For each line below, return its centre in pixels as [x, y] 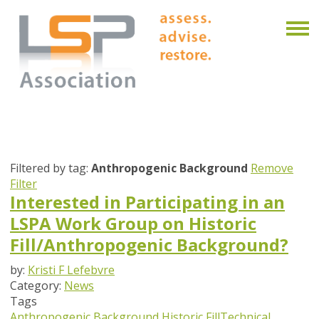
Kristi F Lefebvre [71, 270]
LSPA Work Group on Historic [133, 224]
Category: [37, 286]
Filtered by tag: [51, 168]
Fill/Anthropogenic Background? [149, 245]
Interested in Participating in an [147, 202]
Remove [272, 168]
